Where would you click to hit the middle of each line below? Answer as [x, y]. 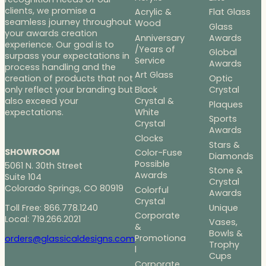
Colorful [152, 190]
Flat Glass [229, 12]
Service [150, 60]
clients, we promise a [50, 11]
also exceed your [42, 101]
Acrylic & [153, 12]
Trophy [224, 245]
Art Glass [154, 75]
